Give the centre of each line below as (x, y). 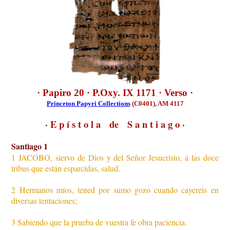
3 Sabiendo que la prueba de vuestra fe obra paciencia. (99, 222)
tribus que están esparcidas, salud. (66, 168)
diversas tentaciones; (44, 201)
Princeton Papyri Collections (88, 104)
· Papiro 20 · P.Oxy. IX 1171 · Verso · (115, 93)
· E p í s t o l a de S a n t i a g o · (115, 124)
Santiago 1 (30, 146)
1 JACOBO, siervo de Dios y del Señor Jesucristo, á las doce (115, 158)
